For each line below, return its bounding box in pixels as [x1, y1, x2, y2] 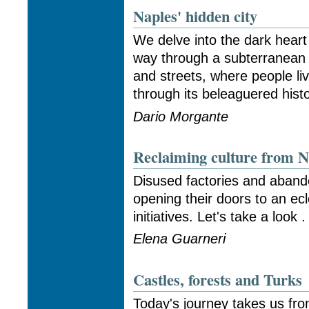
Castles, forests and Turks [133, 268, 303, 292]
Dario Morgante [133, 108, 229, 124]
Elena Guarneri [133, 231, 226, 247]
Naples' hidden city [133, 5, 258, 28]
